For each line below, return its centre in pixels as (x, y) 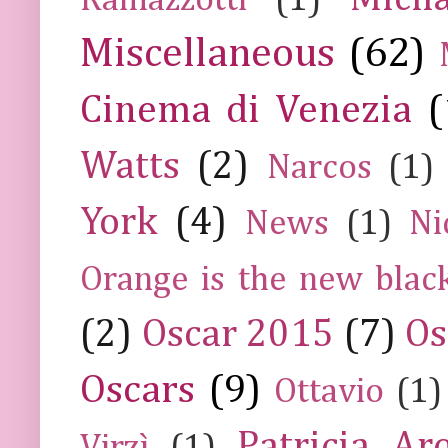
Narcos (319, 168)
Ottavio (329, 392)
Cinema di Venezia (246, 110)
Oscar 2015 (238, 334)
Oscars (137, 390)
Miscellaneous (207, 53)
